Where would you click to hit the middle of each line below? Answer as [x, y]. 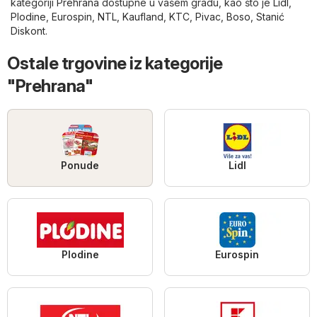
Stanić [270, 16]
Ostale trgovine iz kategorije [115, 63]
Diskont [28, 30]
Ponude [80, 165]
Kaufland [143, 16]
